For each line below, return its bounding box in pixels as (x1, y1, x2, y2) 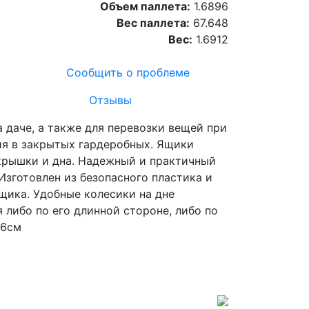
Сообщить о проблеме (66, 65, 190, 79)
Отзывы (89, 92, 132, 107)
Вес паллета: (117, 15, 190, 30)
